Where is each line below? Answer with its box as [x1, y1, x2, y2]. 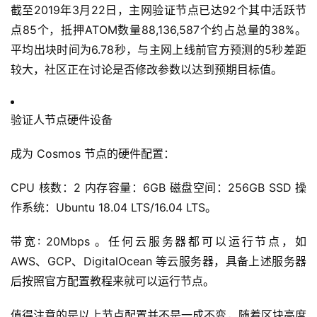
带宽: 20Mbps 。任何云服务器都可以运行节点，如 [11, 234, 306, 249]
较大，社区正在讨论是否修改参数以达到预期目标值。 [11, 62, 282, 77]
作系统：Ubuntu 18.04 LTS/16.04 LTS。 [11, 200, 217, 215]
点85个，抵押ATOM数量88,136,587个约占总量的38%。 [11, 23, 306, 38]
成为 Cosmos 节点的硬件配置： [11, 146, 175, 161]
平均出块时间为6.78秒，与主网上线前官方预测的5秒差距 [11, 42, 306, 57]
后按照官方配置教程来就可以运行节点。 [11, 274, 214, 289]
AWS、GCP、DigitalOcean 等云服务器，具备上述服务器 [11, 254, 306, 269]
